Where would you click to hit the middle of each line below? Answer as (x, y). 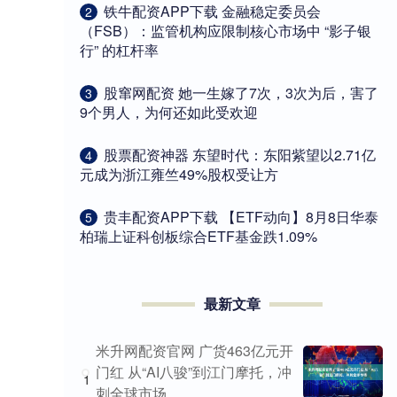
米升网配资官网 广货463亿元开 (195, 351)
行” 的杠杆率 (119, 51)
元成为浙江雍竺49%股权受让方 (179, 175)
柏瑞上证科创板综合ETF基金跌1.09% (198, 237)
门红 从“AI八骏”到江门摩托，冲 (194, 372)
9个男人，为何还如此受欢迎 (169, 113)
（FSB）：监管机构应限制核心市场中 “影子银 (226, 31)
